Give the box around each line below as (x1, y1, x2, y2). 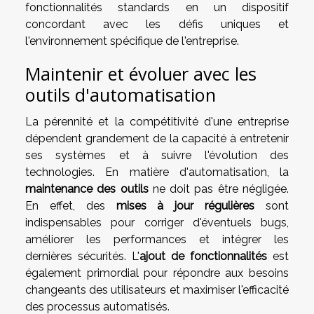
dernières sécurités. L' (25, 250, 139, 264)
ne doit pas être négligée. (148, 182, 289, 196)
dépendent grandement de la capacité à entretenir (25, 132, 289, 146)
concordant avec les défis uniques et (25, 18, 289, 32)
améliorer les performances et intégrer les (25, 233, 289, 247)
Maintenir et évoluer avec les (25, 62, 257, 86)
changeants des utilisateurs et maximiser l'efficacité (25, 283, 289, 297)
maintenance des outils (25, 182, 149, 196)
